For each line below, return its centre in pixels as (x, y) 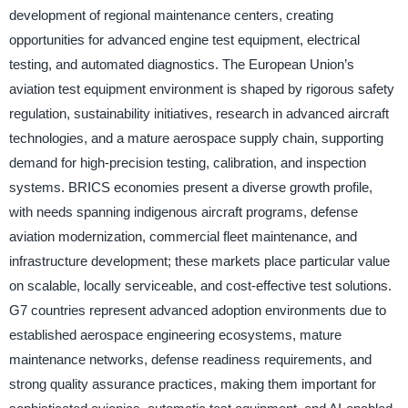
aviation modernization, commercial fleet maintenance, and (183, 236)
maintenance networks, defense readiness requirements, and (190, 359)
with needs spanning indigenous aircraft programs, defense (183, 211)
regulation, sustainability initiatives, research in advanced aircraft (199, 113)
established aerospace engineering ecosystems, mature (175, 334)
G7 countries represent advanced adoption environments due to (197, 310)
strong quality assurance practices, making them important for (192, 383)
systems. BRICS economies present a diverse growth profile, (190, 187)
